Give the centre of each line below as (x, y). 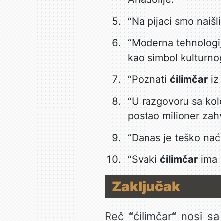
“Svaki (144, 159)
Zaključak (146, 186)
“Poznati (148, 79)
